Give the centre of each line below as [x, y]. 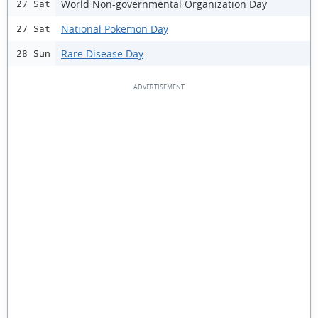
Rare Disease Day [102, 53]
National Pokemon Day [115, 28]
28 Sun [33, 54]
